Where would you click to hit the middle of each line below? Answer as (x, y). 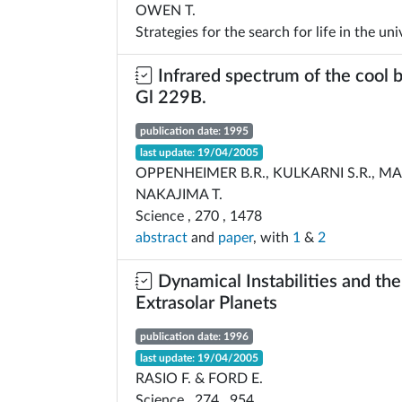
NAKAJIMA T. (179, 195)
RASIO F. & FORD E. (199, 379)
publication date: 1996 (194, 336)
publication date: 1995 (194, 131)
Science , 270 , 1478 (199, 216)
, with (273, 238)
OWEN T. (166, 11)
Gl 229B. (171, 98)
